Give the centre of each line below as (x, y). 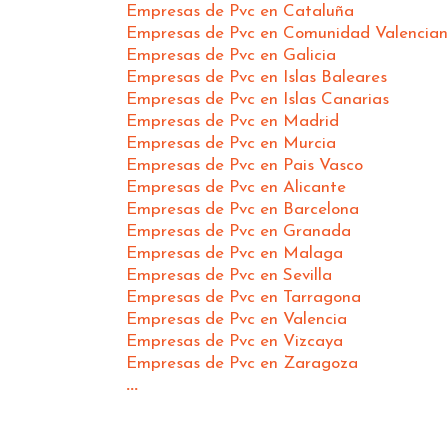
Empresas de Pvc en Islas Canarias (257, 99)
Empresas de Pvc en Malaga (234, 253)
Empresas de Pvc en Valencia (236, 319)
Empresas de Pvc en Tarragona (243, 297)
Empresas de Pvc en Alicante (236, 187)
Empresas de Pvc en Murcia (231, 143)
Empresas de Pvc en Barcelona (242, 209)
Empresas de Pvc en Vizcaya (234, 341)
